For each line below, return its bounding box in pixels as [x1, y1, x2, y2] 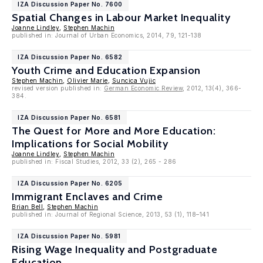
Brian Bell [12, 203, 43, 210]
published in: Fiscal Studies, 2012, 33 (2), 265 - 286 [12, 158, 177, 165]
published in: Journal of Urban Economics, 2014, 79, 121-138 [12, 32, 202, 39]
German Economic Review [104, 85, 183, 92]
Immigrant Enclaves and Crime [12, 190, 163, 203]
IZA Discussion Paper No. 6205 [18, 180, 123, 187]
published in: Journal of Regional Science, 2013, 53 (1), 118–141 [12, 211, 209, 218]
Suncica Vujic [112, 77, 156, 84]
